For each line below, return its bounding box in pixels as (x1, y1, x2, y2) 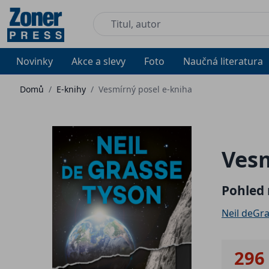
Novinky (16, 55, 53, 68)
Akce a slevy (71, 55, 126, 68)
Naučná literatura (183, 55, 263, 68)
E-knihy (56, 83, 86, 95)
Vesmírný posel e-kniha (98, 83, 192, 95)
